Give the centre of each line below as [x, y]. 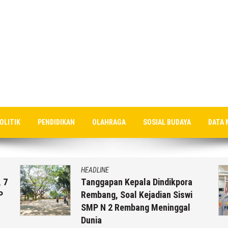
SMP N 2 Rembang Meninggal [136, 207]
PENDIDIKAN [56, 122]
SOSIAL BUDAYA [167, 122]
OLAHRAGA [109, 122]
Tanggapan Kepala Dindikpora [137, 182]
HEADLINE [95, 170]
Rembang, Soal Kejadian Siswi [137, 194]
